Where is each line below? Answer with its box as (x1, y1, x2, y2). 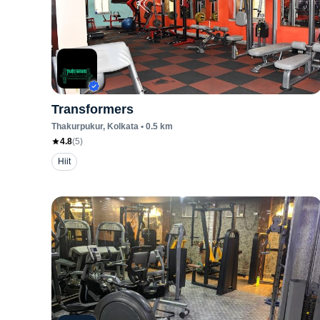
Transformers (51, 102, 134, 116)
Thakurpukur (51, 121, 103, 131)
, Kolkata (103, 121, 139, 131)
